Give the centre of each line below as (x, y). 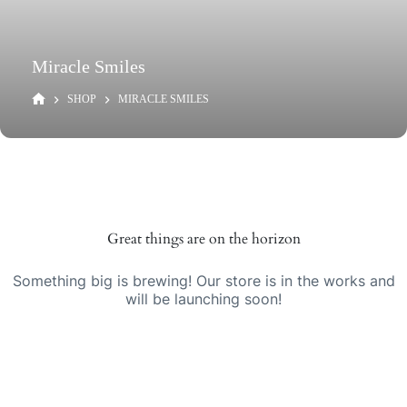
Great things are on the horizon (203, 239)
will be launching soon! (203, 298)
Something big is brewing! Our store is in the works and (203, 280)
